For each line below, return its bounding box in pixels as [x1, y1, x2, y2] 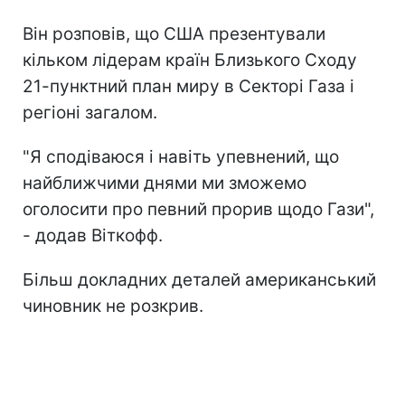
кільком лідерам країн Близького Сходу [23, 49, 357, 71]
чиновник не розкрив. [23, 295, 203, 316]
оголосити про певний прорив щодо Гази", [23, 198, 374, 220]
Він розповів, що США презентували [23, 23, 325, 44]
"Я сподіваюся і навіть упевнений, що [23, 146, 339, 167]
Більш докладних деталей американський [23, 268, 376, 290]
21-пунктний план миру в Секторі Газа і [23, 75, 354, 97]
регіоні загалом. [23, 101, 157, 123]
